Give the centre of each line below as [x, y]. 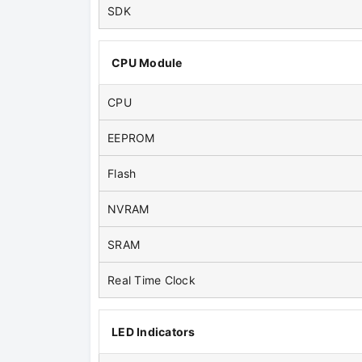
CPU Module [147, 63]
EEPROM [131, 138]
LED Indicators [154, 332]
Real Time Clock [152, 280]
